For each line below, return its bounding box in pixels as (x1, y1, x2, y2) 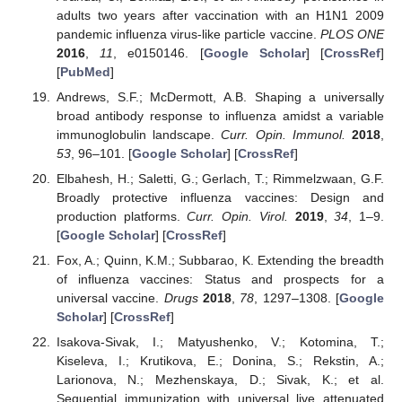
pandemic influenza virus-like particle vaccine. (56, 26, 320, 41)
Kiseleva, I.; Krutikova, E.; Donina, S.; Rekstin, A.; (56, 354, 384, 369)
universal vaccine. (56, 291, 164, 306)
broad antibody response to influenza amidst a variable (56, 108, 384, 123)
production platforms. (56, 208, 188, 223)
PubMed (59, 64, 110, 79)
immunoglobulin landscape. (56, 127, 222, 142)
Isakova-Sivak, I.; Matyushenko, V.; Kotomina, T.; (56, 335, 384, 350)
